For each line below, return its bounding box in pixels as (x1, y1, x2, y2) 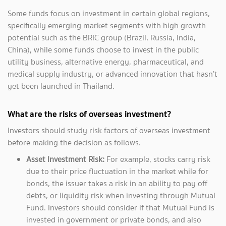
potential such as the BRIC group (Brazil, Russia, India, (8, 32, 196, 44)
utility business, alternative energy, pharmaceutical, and (8, 56, 204, 68)
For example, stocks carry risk (106, 153, 210, 165)
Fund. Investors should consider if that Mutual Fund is (26, 202, 214, 214)
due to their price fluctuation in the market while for (26, 165, 208, 178)
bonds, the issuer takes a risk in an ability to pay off (26, 178, 207, 190)
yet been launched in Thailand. (8, 80, 115, 92)
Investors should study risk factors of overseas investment (8, 125, 210, 137)
